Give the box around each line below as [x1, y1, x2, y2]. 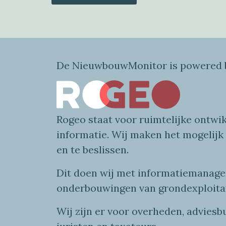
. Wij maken [107, 128, 164, 141]
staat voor [88, 113, 139, 126]
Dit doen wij [56, 166, 117, 180]
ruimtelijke [139, 113, 192, 126]
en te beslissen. [56, 143, 129, 156]
